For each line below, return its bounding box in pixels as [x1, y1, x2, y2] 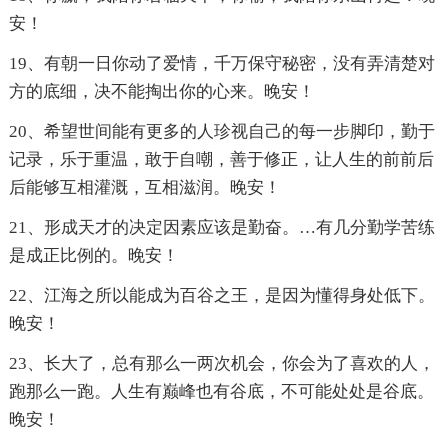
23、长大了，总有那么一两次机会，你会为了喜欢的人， [8, 354, 435, 374]
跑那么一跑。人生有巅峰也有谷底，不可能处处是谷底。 [8, 382, 434, 402]
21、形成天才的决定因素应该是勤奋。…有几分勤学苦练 [8, 218, 435, 238]
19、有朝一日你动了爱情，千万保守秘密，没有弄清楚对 [8, 54, 435, 74]
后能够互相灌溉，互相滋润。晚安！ [8, 178, 281, 198]
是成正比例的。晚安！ [8, 246, 179, 266]
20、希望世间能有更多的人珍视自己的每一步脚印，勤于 [8, 122, 435, 142]
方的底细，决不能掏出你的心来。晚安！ [8, 82, 315, 102]
